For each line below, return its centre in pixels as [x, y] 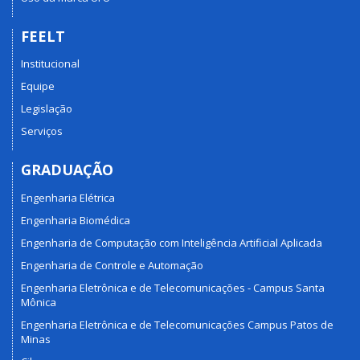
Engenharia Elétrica [68, 197]
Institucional [50, 64]
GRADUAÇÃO [67, 170]
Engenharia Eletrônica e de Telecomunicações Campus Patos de [177, 324]
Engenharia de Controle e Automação [112, 265]
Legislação [47, 109]
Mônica [39, 302]
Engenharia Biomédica [76, 220]
